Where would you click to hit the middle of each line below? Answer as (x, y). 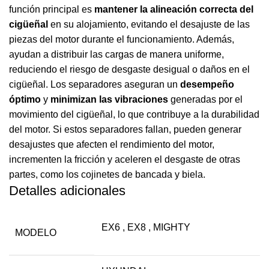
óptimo (25, 99)
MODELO (36, 232)
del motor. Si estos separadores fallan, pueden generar (125, 129)
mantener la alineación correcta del (174, 9)
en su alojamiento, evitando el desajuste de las (149, 24)
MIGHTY (172, 227)
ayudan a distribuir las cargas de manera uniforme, (116, 54)
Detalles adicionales (67, 190)
